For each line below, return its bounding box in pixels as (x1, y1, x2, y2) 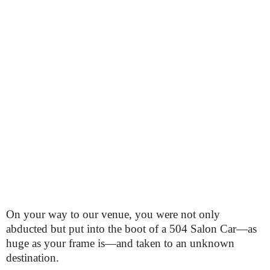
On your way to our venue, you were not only (6, 208, 220, 221)
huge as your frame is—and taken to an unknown (6, 237, 234, 250)
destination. (6, 251, 59, 264)
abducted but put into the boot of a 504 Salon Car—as (6, 222, 257, 235)
